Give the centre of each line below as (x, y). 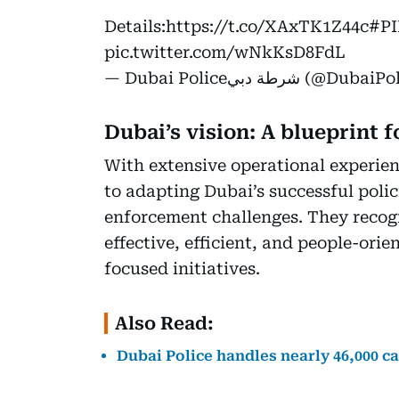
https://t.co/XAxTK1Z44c (267, 26)
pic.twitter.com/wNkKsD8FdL (225, 52)
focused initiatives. (182, 268)
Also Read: (164, 323)
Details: (135, 26)
